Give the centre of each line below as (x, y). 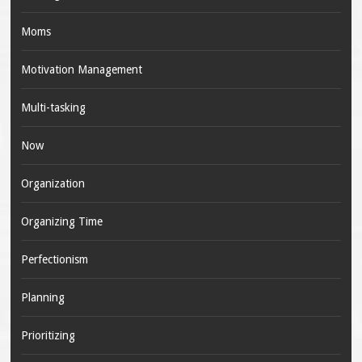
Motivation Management (81, 70)
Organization (53, 184)
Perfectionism (54, 260)
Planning (42, 298)
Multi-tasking (53, 108)
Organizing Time (61, 222)
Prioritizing (48, 336)
